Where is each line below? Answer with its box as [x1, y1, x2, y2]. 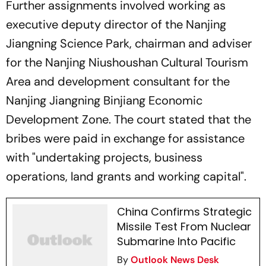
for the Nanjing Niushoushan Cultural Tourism [6, 55, 248, 70]
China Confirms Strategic [116, 204, 252, 219]
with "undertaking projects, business [6, 150, 202, 165]
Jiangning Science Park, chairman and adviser [6, 36, 252, 51]
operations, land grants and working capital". [6, 169, 246, 184]
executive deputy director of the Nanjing [6, 17, 226, 32]
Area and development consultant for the [6, 74, 230, 89]
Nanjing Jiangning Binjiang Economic [6, 93, 202, 108]
